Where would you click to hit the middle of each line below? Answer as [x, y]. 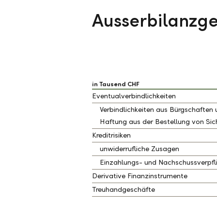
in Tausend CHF [116, 84]
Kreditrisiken [111, 135]
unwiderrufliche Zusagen [139, 149]
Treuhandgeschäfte [124, 189]
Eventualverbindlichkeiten [134, 96]
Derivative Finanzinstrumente [140, 176]
